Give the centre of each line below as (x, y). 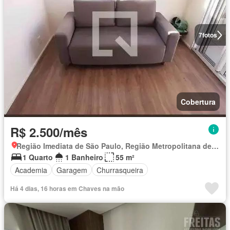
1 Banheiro (84, 157)
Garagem (72, 170)
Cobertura (198, 102)
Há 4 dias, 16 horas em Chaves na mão (67, 188)
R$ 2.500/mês (49, 132)
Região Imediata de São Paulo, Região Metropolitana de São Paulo (215, 146)
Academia (31, 170)
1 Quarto (38, 157)
